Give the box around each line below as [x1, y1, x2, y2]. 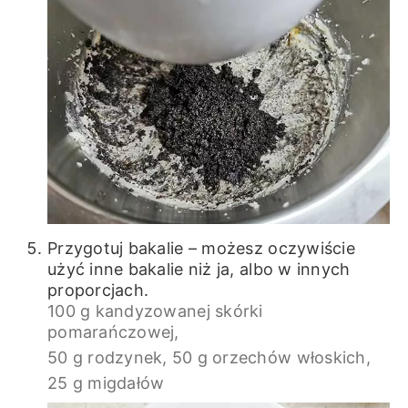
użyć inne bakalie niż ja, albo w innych [46, 260, 351, 280]
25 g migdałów [46, 373, 165, 393]
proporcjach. [46, 280, 149, 301]
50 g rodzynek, [46, 348, 168, 368]
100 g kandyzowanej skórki [46, 301, 263, 321]
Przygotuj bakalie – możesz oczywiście [46, 239, 355, 259]
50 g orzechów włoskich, [171, 348, 371, 368]
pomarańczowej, [46, 322, 179, 342]
